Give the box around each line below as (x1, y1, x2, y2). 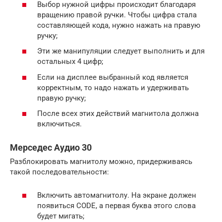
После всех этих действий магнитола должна (37, 109, 199, 118)
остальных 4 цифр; (37, 57, 103, 66)
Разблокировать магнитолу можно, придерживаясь (10, 157, 192, 166)
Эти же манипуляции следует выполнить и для (37, 47, 205, 56)
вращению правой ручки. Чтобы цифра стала (37, 10, 197, 19)
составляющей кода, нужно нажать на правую (37, 20, 200, 30)
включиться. (37, 119, 82, 129)
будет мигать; (37, 211, 84, 221)
